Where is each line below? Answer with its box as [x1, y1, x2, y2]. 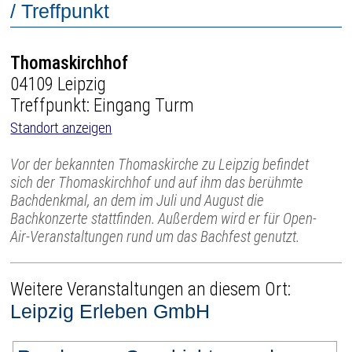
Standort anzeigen [10, 118, 112, 137]
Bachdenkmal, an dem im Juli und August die [10, 191, 265, 210]
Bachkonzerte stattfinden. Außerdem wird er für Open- [10, 209, 317, 228]
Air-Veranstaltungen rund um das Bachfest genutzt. [10, 227, 300, 246]
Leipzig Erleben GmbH [10, 300, 211, 323]
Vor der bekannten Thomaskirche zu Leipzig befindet [10, 155, 310, 174]
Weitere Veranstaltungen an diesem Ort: [10, 279, 291, 301]
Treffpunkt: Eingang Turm [10, 94, 195, 116]
